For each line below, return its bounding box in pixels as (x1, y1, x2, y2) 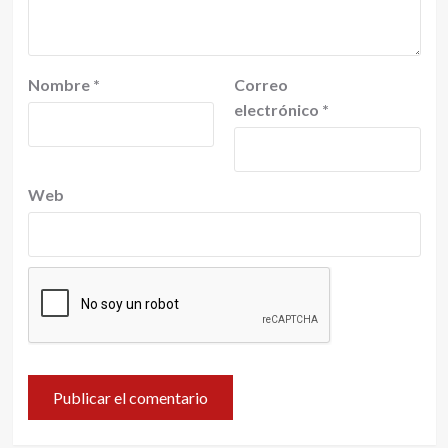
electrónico (234, 100, 322, 119)
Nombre (27, 75, 93, 94)
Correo (234, 75, 288, 94)
